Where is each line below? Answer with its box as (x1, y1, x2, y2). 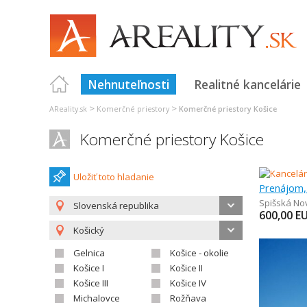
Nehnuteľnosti (88, 76, 169, 93)
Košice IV (170, 277, 206, 289)
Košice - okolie (170, 247, 229, 259)
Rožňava (170, 292, 206, 304)
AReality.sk (49, 104, 87, 114)
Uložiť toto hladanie (73, 171, 154, 183)
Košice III (73, 277, 108, 289)
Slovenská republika (73, 199, 159, 212)
